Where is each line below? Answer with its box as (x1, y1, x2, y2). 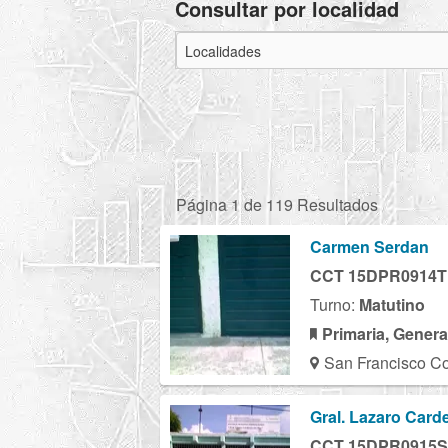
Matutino (359, 292, 425, 316)
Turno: (310, 292, 359, 316)
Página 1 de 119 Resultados (176, 192, 378, 216)
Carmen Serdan (310, 234, 429, 258)
